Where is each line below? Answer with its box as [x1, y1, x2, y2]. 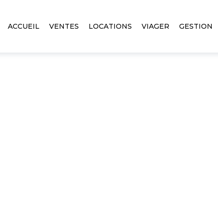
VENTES [49, 22, 79, 31]
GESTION [179, 22, 213, 31]
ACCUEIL [8, 22, 40, 31]
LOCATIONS [89, 22, 132, 31]
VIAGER [142, 22, 170, 31]
